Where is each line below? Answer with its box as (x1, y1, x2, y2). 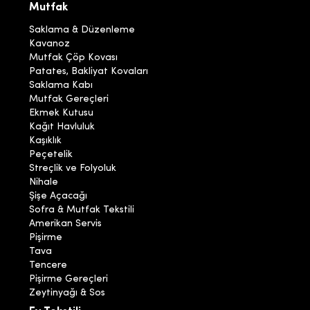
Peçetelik (29, 149, 73, 161)
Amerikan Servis (29, 219, 102, 230)
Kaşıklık (29, 136, 62, 147)
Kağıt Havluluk (29, 122, 95, 133)
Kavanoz (29, 39, 71, 50)
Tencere (29, 260, 68, 271)
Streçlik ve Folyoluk (29, 163, 117, 174)
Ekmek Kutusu (29, 108, 94, 119)
